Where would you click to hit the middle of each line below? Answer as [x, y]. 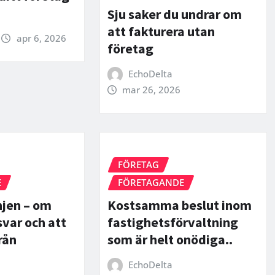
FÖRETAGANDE [151, 182]
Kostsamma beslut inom [179, 205]
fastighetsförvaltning [172, 222]
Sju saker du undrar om [174, 14]
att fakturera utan [161, 32]
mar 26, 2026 [152, 90]
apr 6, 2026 [41, 38]
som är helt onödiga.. [170, 239]
